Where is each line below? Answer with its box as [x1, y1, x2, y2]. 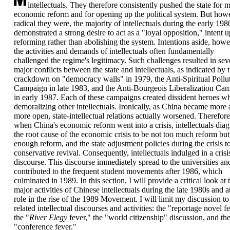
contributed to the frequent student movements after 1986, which [13, 167, 222, 176]
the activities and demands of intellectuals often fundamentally [13, 47, 214, 55]
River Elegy [29, 213, 67, 222]
